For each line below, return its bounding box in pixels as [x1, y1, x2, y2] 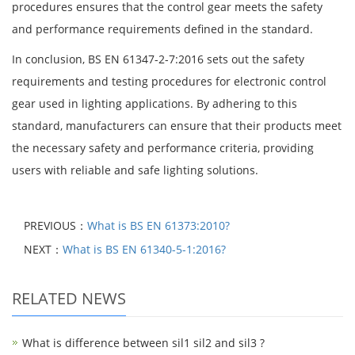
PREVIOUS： [24, 217, 87, 233]
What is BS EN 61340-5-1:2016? [63, 241, 226, 257]
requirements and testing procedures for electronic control [12, 73, 326, 89]
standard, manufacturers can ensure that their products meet [12, 117, 342, 133]
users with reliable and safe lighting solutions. [12, 162, 258, 177]
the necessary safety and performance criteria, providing [12, 139, 314, 155]
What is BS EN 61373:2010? [87, 217, 230, 233]
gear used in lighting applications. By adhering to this [12, 95, 297, 111]
